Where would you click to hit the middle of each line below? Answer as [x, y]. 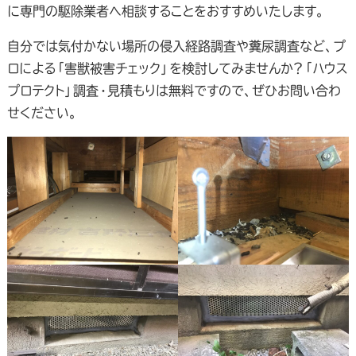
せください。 [42, 112]
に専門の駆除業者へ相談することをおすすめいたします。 [165, 11]
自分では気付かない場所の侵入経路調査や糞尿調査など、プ [176, 46]
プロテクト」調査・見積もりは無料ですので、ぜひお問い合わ [174, 90]
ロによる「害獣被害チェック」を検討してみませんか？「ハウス [177, 68]
